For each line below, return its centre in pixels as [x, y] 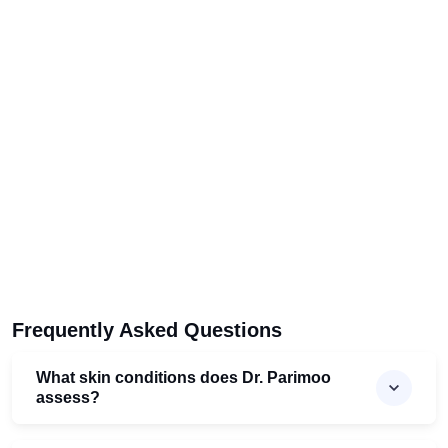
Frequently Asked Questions [147, 330]
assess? [68, 398]
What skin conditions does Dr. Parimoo [183, 378]
